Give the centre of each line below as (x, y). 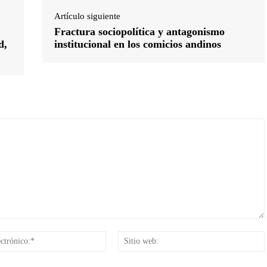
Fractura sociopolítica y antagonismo (139, 31)
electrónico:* (131, 249)
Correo (119, 237)
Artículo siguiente (87, 16)
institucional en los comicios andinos (137, 44)
